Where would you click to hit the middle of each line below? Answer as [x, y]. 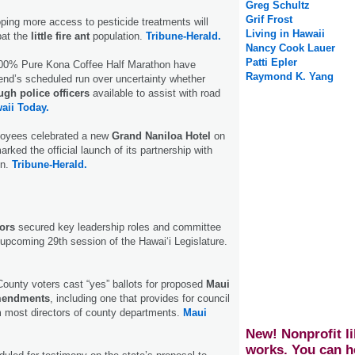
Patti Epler [271, 63]
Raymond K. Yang [290, 77]
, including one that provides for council [140, 299]
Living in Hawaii [285, 34]
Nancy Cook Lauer [290, 48]
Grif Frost [269, 20]
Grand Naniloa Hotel [163, 136]
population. [118, 36]
